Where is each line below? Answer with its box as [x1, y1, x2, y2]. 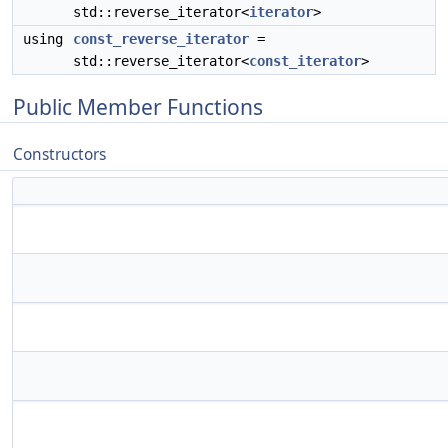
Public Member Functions [13, 93, 263, 121]
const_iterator [249, 53, 361, 69]
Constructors [13, 144, 106, 165]
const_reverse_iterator [73, 31, 249, 47]
